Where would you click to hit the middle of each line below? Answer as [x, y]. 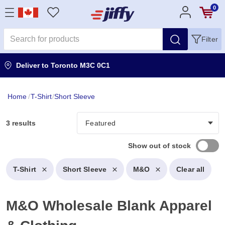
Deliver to [33, 65]
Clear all [191, 169]
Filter [209, 39]
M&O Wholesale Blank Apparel [109, 205]
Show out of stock [159, 146]
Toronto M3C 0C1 [80, 65]
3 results [21, 123]
